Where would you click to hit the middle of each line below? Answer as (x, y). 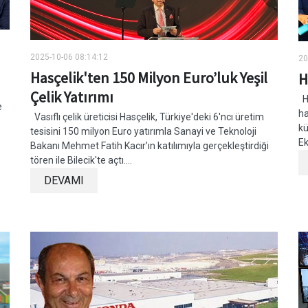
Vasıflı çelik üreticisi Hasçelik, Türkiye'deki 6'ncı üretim (147, 117)
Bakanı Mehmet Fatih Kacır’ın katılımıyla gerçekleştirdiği (150, 146)
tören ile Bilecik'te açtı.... (81, 161)
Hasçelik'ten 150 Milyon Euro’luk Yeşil (149, 78)
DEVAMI (64, 181)
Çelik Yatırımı (72, 97)
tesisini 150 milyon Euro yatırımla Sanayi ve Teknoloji (143, 132)
